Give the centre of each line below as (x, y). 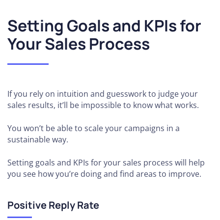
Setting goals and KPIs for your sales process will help (106, 162)
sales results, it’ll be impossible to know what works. (103, 105)
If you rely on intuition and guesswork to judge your (103, 94)
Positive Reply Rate (53, 205)
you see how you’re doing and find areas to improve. (104, 174)
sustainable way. (38, 139)
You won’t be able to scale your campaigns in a (94, 128)
